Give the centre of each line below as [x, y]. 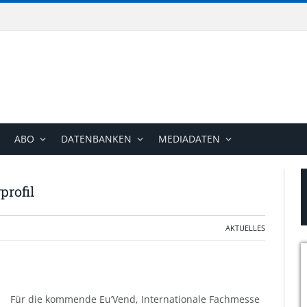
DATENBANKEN [96, 139]
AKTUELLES [245, 228]
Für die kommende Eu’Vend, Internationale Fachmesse [135, 299]
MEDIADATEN [189, 139]
